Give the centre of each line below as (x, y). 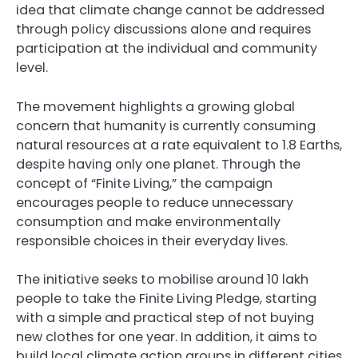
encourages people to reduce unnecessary (155, 202)
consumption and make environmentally (148, 221)
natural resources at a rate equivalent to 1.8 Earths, (179, 145)
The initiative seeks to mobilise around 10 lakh (162, 279)
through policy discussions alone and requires (163, 30)
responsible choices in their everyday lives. (152, 241)
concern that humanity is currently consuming (166, 125)
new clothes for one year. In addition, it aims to (167, 336)
